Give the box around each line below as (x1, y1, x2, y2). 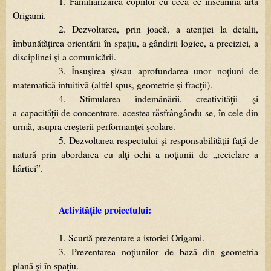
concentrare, (73, 106, 120, 119)
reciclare (217, 148, 249, 161)
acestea (122, 106, 150, 119)
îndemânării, (134, 92, 182, 105)
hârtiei (13, 162, 36, 175)
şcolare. (146, 120, 175, 133)
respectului (116, 134, 158, 147)
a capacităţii (13, 106, 59, 119)
